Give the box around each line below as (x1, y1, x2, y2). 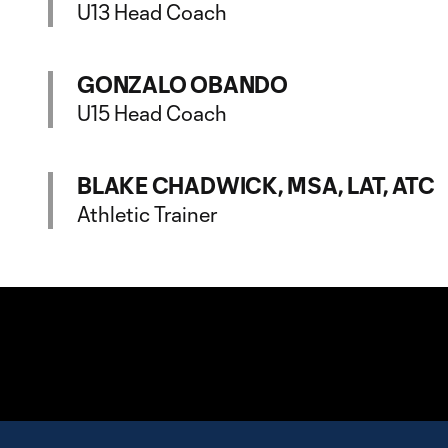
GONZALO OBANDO (77, 71, 288, 97)
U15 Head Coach (77, 101, 227, 125)
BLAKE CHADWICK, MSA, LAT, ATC (77, 172, 435, 198)
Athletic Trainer (77, 202, 217, 226)
